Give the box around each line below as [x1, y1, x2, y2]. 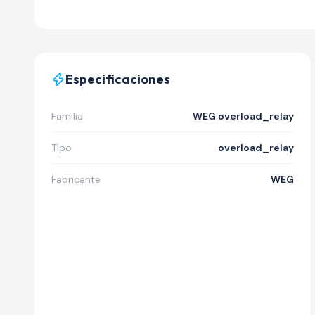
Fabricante [51, 173, 101, 186]
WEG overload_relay [192, 110, 294, 122]
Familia [51, 110, 83, 122]
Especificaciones [65, 71, 170, 87]
